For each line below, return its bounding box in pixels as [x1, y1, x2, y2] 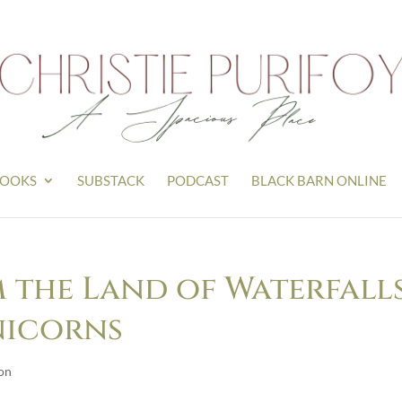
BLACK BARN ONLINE [251, 172, 387, 188]
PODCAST [167, 172, 229, 188]
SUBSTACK [77, 172, 144, 188]
